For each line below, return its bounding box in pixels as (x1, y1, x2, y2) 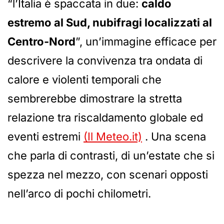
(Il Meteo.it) (83, 129, 142, 143)
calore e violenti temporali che (7, 72, 161, 86)
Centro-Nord (7, 34, 75, 48)
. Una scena (142, 129, 206, 143)
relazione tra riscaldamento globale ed (7, 110, 203, 124)
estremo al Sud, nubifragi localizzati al (7, 15, 212, 29)
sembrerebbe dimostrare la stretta (7, 91, 182, 105)
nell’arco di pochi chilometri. (7, 186, 151, 200)
